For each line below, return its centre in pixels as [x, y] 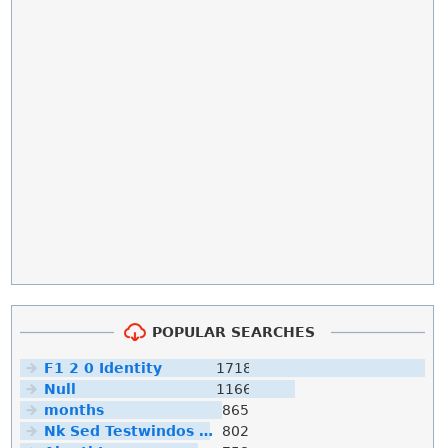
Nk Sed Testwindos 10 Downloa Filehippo [206, 430]
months [74, 409]
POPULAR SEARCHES [233, 331]
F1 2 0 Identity [103, 367]
